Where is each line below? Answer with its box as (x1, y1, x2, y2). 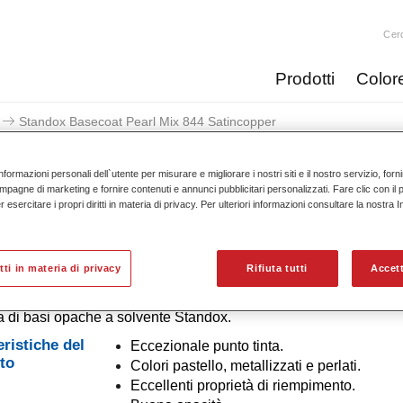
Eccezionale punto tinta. (130, 338, 283, 354)
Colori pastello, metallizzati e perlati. (130, 358, 361, 373)
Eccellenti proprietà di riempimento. (130, 378, 355, 393)
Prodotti (274, 69, 335, 88)
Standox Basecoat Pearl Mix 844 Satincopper (19, 114, 276, 129)
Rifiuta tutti (246, 262, 308, 273)
